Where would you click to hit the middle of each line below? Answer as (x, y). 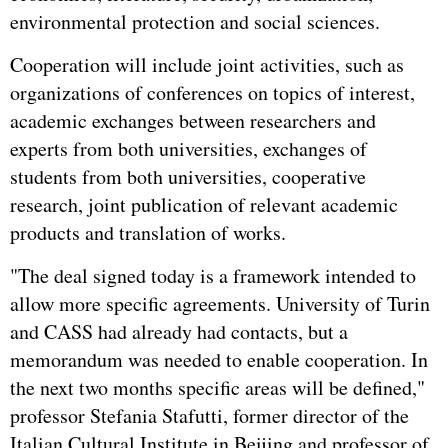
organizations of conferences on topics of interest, (212, 92)
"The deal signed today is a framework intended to (213, 275)
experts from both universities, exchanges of (188, 148)
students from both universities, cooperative (188, 176)
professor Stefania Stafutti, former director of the (209, 415)
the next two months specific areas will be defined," (217, 387)
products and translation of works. (148, 232)
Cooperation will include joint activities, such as (207, 64)
